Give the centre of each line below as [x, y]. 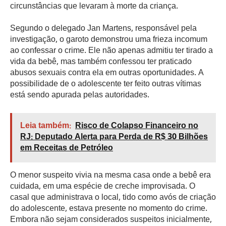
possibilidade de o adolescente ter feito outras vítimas [106, 85]
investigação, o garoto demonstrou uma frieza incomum [109, 40]
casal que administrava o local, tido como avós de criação [113, 198]
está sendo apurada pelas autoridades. [80, 96]
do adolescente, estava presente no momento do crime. [109, 209]
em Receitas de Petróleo [67, 148]
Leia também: [46, 126]
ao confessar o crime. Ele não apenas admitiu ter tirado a [111, 51]
